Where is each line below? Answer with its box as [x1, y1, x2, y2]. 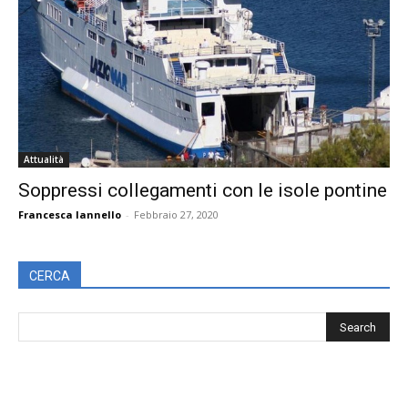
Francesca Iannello [18, 207, 121, 221]
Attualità [24, 152, 64, 166]
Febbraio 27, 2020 [134, 207, 219, 221]
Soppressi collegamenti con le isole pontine [18, 178, 387, 201]
